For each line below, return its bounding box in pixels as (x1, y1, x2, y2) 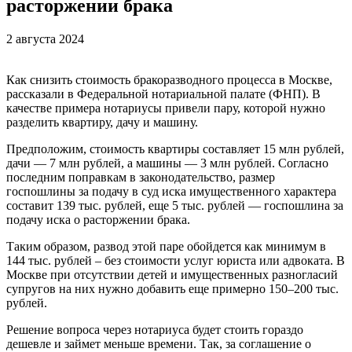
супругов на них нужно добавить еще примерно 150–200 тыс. (6, 281, 339, 295)
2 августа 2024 (6, 31, 84, 46)
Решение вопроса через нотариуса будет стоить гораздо (6, 322, 303, 336)
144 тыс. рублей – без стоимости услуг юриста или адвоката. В (6, 253, 345, 267)
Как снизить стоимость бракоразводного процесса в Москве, (6, 72, 332, 86)
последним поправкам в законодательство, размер (6, 170, 275, 184)
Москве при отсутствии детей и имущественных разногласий (6, 267, 338, 281)
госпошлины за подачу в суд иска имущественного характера (6, 184, 336, 198)
